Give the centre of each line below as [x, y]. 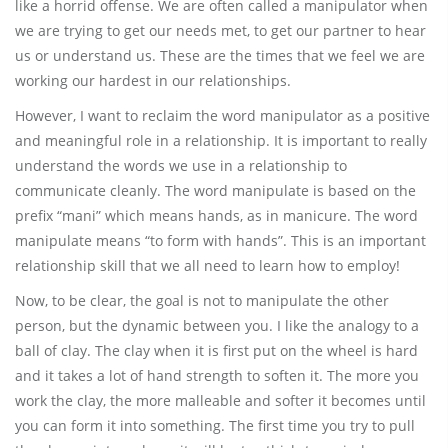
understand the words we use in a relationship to [181, 165]
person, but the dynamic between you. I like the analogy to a [217, 325]
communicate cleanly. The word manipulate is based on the [215, 190]
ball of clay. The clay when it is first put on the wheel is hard [216, 350]
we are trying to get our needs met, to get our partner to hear [220, 30]
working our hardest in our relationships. [153, 80]
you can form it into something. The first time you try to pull [215, 425]
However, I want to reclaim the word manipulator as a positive [222, 115]
